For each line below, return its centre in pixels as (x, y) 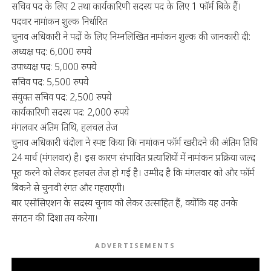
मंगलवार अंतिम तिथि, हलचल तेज (64, 127)
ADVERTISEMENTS (135, 245)
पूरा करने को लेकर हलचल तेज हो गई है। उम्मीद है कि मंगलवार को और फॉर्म (132, 172)
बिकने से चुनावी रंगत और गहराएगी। (68, 188)
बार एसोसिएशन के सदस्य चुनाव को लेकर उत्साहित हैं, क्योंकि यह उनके (124, 203)
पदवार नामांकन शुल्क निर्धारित (59, 21)
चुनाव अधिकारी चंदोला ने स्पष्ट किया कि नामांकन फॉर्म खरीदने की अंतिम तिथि (134, 142)
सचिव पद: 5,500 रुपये (50, 82)
